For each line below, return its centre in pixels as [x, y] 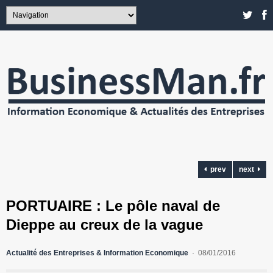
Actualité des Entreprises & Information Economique [97, 253]
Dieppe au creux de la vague [105, 225]
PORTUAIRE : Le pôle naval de [113, 206]
